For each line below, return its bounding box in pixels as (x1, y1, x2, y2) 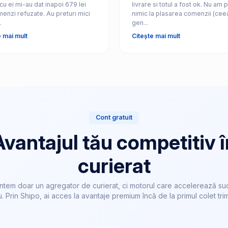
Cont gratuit (96, 113, 132, 122)
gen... (131, 18, 148, 26)
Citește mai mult (131, 32, 180, 40)
